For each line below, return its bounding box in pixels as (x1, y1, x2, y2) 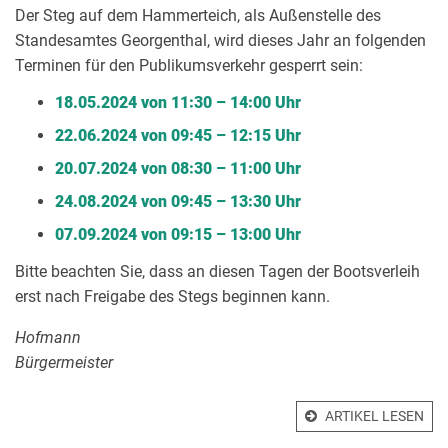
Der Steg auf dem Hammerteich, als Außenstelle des (15, 6, 381, 25)
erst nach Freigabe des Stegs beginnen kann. (15, 287, 330, 306)
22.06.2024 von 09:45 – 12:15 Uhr (55, 126, 301, 145)
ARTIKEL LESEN (325, 408, 424, 424)
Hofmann (15, 328, 81, 347)
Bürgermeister (15, 353, 113, 372)
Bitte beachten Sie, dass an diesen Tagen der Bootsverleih (15, 262, 420, 281)
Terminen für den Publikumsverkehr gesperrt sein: (15, 56, 363, 75)
